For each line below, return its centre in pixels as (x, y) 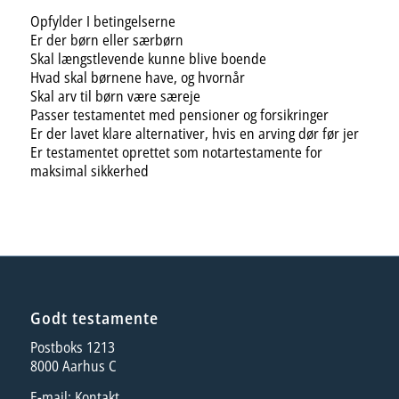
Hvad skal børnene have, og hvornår (137, 77)
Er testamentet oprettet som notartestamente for (176, 152)
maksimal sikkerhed (89, 171)
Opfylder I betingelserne (102, 21)
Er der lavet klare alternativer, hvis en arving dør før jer (194, 133)
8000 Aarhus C (73, 366)
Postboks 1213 (72, 348)
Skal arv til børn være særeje (115, 96)
